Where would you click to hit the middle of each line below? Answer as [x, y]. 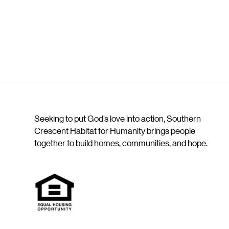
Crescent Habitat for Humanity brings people [115, 131]
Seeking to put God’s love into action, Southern [118, 119]
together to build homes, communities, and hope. [121, 143]
